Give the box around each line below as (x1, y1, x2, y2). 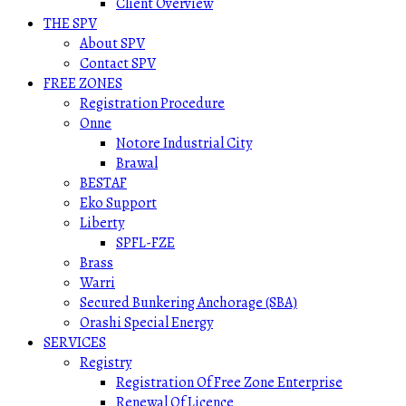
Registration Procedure (80, 93, 225, 113)
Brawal (116, 153, 158, 173)
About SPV (80, 34, 145, 53)
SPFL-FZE (116, 233, 175, 253)
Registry (80, 353, 131, 372)
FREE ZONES (43, 73, 122, 93)
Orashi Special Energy (80, 313, 213, 333)
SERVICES (43, 333, 106, 353)
